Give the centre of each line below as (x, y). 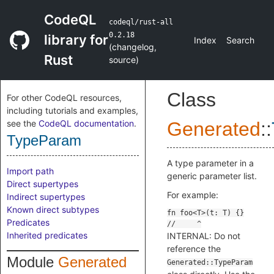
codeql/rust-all (141, 22)
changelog (133, 46)
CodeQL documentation (86, 123)
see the (23, 123)
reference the (194, 249)
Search (240, 40)
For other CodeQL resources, (64, 98)
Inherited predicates (47, 235)
